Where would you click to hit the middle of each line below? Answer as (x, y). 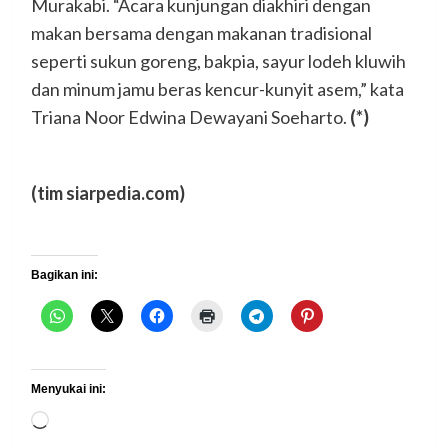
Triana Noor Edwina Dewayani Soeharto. (190, 116)
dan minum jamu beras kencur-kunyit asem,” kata (217, 88)
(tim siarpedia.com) (107, 192)
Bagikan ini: (64, 274)
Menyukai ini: (68, 388)
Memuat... (87, 420)
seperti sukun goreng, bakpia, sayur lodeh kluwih (218, 60)
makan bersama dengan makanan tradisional (201, 32)
